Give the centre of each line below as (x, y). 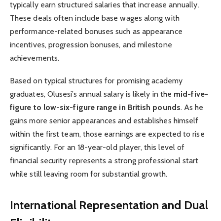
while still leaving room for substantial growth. (89, 174)
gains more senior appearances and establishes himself (104, 121)
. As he (192, 108)
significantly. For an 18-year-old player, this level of (97, 147)
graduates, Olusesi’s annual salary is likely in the (92, 94)
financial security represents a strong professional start (104, 161)
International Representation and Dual (109, 205)
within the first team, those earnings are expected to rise (107, 134)
